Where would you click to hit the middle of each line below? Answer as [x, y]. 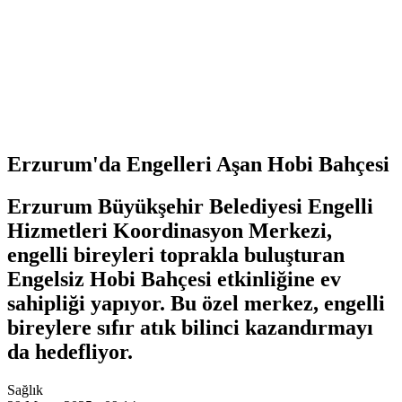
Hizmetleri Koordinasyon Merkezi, [170, 231]
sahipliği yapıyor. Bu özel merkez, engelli [196, 304]
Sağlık [25, 390]
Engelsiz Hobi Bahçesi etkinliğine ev [174, 280]
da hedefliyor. [70, 352]
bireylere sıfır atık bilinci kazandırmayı [190, 328]
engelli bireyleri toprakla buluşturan [176, 255]
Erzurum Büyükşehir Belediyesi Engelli [190, 207]
